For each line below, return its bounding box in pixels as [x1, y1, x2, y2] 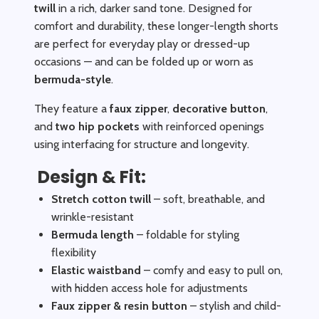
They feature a [34, 102, 110, 115]
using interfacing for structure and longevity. [34, 137, 249, 151]
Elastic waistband [51, 263, 141, 277]
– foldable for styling [134, 228, 239, 241]
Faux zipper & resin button [51, 299, 187, 313]
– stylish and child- [187, 299, 281, 313]
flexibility [51, 246, 96, 259]
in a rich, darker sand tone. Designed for [56, 1, 252, 15]
